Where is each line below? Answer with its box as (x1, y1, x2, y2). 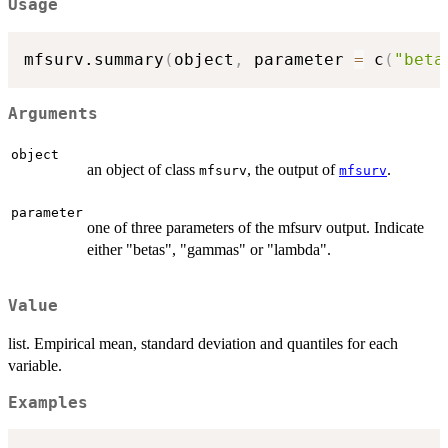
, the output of (247, 161, 339, 179)
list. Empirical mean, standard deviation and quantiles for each (8, 334, 398, 352)
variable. (8, 356, 62, 374)
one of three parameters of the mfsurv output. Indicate (87, 219, 424, 237)
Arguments (8, 104, 98, 123)
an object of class (87, 161, 199, 179)
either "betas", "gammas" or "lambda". (87, 241, 331, 259)
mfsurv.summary (24, 50, 164, 70)
